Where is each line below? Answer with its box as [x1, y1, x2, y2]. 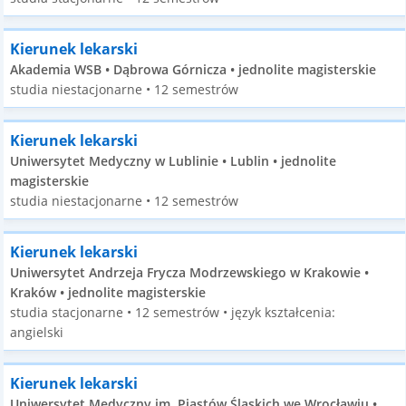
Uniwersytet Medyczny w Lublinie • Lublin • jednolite [10, 152, 337, 169]
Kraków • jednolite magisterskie [10, 284, 207, 301]
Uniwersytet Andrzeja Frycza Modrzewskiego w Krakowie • [10, 264, 370, 281]
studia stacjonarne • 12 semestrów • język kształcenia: [10, 304, 336, 321]
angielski [10, 324, 64, 341]
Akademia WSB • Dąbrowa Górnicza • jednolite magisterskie [10, 61, 377, 78]
